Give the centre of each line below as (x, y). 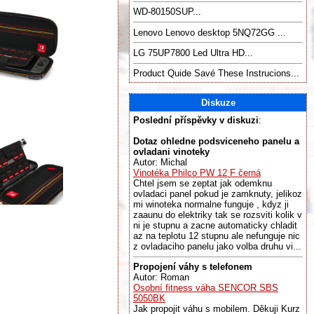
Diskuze (218, 103)
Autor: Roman (161, 278)
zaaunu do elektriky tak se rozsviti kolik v (218, 215)
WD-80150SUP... (167, 12)
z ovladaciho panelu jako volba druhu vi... (217, 246)
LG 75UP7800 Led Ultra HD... (193, 53)
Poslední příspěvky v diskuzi (196, 120)
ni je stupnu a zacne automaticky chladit (215, 225)
